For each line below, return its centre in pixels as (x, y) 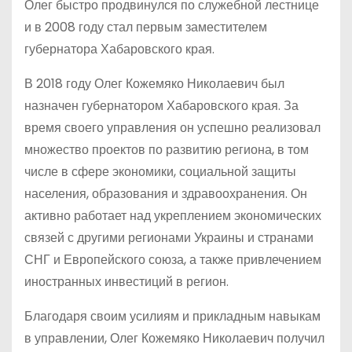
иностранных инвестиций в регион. (126, 282)
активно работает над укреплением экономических (173, 216)
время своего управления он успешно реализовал (172, 128)
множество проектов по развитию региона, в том (167, 150)
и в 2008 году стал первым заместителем (146, 27)
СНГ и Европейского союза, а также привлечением (173, 260)
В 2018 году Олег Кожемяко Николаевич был (154, 84)
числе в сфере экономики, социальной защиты (160, 172)
